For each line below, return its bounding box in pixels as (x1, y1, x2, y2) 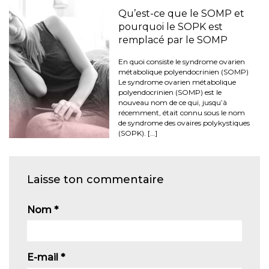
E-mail (27, 252, 61, 264)
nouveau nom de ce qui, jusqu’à (118, 98, 228, 107)
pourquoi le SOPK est (118, 21, 223, 33)
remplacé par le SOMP (118, 34, 228, 46)
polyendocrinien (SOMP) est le (118, 88, 222, 97)
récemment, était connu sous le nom (118, 108, 246, 118)
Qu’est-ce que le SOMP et (118, 8, 245, 20)
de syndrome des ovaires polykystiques (118, 118, 250, 128)
